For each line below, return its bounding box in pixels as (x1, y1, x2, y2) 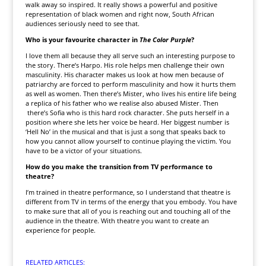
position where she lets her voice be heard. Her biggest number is (25, 118, 229, 126)
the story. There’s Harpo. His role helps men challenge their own (25, 61, 224, 69)
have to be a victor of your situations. (25, 146, 142, 155)
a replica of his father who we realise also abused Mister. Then (25, 99, 218, 107)
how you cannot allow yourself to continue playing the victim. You (25, 137, 231, 145)
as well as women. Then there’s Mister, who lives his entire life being (25, 89, 236, 98)
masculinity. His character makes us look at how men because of (25, 70, 224, 79)
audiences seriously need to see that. (25, 19, 140, 28)
